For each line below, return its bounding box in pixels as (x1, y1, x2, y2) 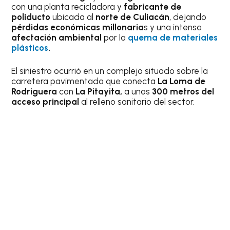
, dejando (169, 11, 207, 22)
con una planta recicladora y (11, 1, 124, 12)
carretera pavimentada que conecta (11, 76, 158, 87)
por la (104, 32, 128, 43)
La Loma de (158, 76, 206, 87)
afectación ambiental (11, 32, 104, 43)
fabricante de (124, 1, 182, 12)
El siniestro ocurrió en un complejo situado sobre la (11, 66, 208, 76)
